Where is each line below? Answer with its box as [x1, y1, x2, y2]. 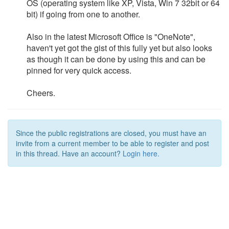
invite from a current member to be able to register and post [16, 138, 209, 148]
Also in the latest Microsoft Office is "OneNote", [27, 31, 195, 42]
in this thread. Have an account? [16, 148, 123, 158]
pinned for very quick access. [27, 64, 131, 76]
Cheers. [27, 87, 55, 99]
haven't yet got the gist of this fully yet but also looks [27, 42, 212, 54]
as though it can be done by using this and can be [27, 53, 205, 65]
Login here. [123, 148, 159, 158]
